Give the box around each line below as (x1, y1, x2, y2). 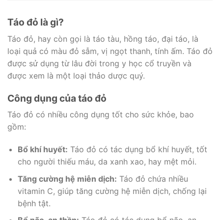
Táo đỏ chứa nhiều (116, 173, 188, 184)
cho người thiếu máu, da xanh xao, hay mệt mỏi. (17, 156, 196, 166)
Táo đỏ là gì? (7, 16, 64, 28)
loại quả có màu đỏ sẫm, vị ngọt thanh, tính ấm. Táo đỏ (7, 46, 213, 56)
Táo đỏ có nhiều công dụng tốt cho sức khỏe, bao (7, 110, 194, 120)
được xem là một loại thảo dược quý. (7, 70, 145, 81)
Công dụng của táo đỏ (7, 92, 107, 104)
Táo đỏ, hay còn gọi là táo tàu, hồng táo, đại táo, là (7, 33, 198, 44)
